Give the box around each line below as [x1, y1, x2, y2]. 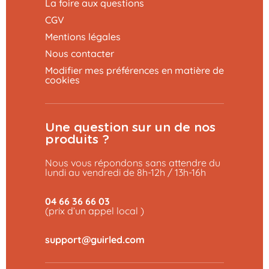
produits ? [45, 133, 109, 146]
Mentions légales [45, 30, 121, 43]
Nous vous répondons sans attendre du [45, 156, 220, 169]
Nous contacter [45, 47, 114, 59]
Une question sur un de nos [45, 121, 216, 134]
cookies [45, 73, 80, 86]
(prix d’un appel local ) [45, 204, 144, 217]
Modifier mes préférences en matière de [45, 64, 224, 76]
